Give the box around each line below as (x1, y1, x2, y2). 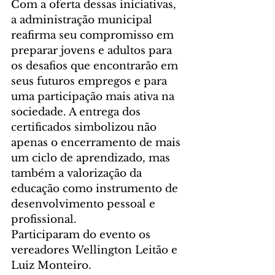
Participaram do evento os (11, 228, 153, 242)
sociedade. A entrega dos (11, 106, 144, 119)
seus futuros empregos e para (11, 75, 170, 88)
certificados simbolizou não (11, 121, 160, 134)
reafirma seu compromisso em (11, 29, 177, 42)
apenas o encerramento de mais (11, 136, 184, 150)
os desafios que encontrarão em (11, 60, 181, 73)
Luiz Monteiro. (11, 259, 91, 273)
